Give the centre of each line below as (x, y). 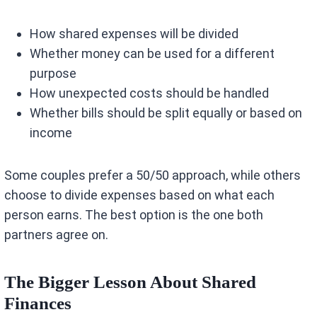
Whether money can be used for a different (152, 54)
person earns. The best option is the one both (134, 215)
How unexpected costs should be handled (150, 93)
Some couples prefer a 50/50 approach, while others (153, 175)
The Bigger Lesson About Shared (131, 282)
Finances (38, 303)
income (51, 133)
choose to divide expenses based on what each (140, 195)
